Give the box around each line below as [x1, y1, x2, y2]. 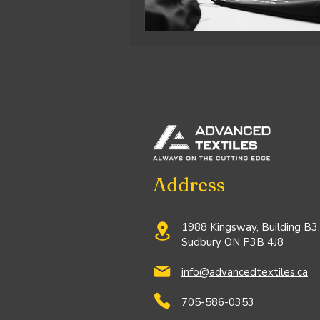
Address [153, 174, 225, 196]
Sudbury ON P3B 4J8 [181, 235, 284, 249]
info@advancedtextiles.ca [181, 265, 308, 279]
